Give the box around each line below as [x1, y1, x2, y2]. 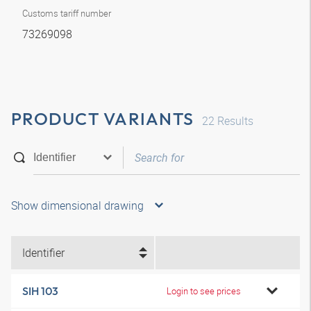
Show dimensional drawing [11, 198, 144, 213]
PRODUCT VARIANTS [11, 108, 194, 130]
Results [215, 113, 253, 128]
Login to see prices [167, 284, 241, 297]
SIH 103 [22, 284, 58, 298]
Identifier [22, 245, 65, 260]
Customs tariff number [22, 7, 111, 19]
